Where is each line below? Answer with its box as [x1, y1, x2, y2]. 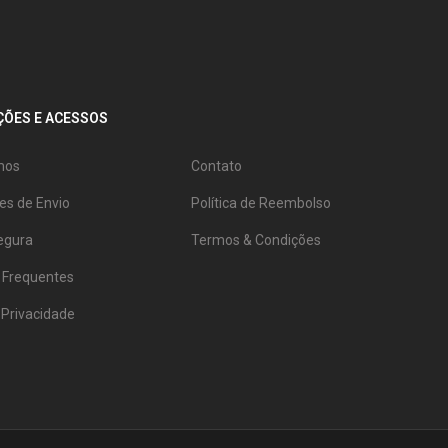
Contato [191, 157, 243, 174]
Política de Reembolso [191, 194, 332, 211]
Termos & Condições [191, 231, 322, 248]
